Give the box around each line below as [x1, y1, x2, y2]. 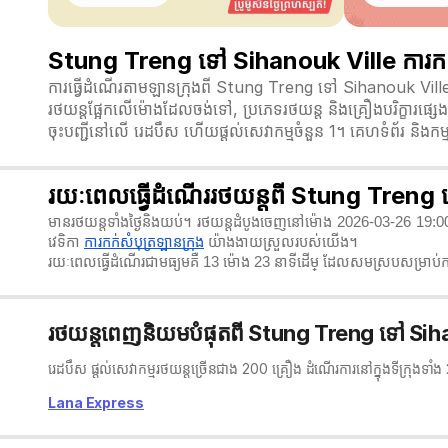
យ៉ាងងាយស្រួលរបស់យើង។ [204, 234, 358, 250]
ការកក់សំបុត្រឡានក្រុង [84, 234, 204, 250]
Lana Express [48, 394, 144, 411]
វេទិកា [48, 234, 84, 250]
